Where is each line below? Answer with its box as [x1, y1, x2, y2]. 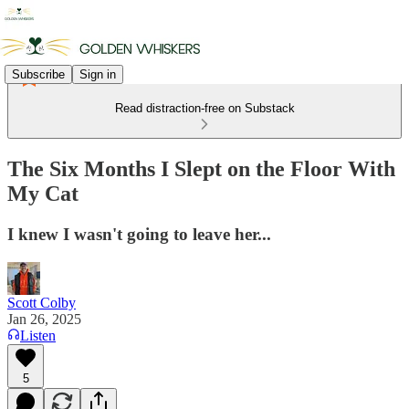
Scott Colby [7, 294, 76, 310]
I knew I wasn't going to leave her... [7, 224, 271, 244]
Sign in [79, 67, 116, 81]
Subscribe [12, 67, 65, 81]
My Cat [7, 181, 79, 205]
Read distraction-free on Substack [114, 101, 295, 115]
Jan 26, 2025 [7, 310, 81, 327]
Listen [20, 327, 56, 343]
